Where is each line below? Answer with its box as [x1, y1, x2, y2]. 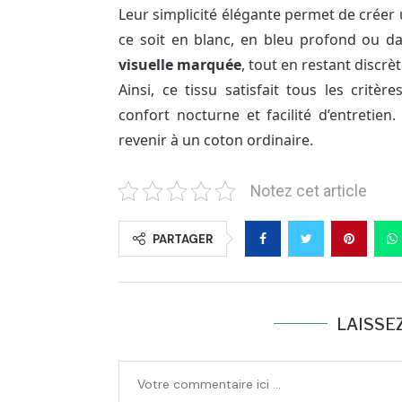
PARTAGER [153, 231, 213, 247]
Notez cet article [250, 181, 367, 200]
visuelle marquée [118, 54, 241, 74]
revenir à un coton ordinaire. [118, 129, 313, 150]
